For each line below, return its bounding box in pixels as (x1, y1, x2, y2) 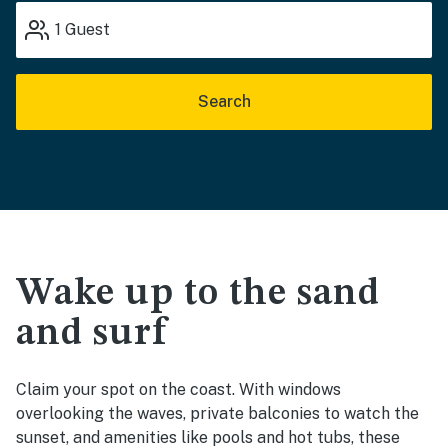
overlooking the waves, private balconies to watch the (16, 404, 419, 423)
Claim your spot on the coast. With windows (16, 380, 341, 399)
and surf (16, 315, 167, 353)
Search (197, 92, 251, 111)
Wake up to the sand (16, 275, 380, 313)
